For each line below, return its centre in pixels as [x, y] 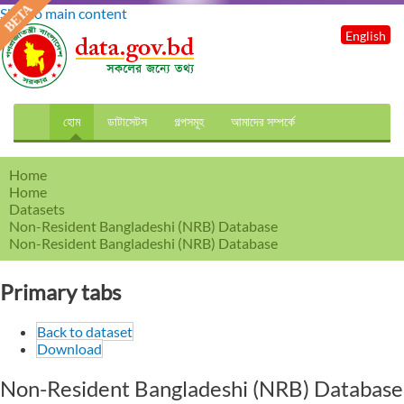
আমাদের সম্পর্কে [263, 121]
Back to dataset [85, 331]
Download [69, 348]
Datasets [37, 209]
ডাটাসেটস [127, 121]
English [366, 36]
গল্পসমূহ [189, 121]
